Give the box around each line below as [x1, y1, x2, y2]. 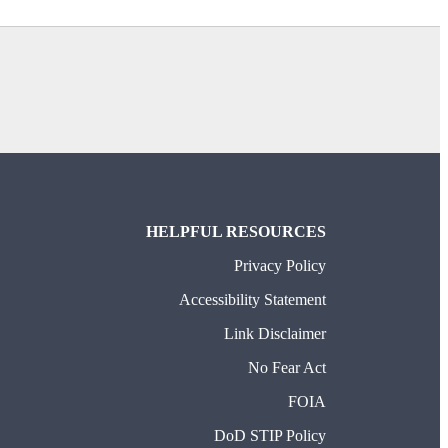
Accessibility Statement [178, 291, 326, 309]
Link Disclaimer [223, 325, 326, 343]
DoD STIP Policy [213, 427, 326, 445]
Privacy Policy [233, 257, 326, 275]
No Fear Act [247, 359, 326, 377]
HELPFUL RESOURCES [145, 223, 326, 241]
